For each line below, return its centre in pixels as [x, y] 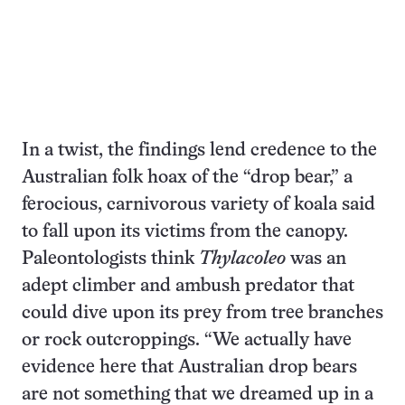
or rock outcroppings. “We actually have [187, 340]
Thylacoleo [242, 259]
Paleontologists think [110, 259]
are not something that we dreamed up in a [198, 394]
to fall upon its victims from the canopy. [185, 231]
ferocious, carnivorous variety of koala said [198, 204]
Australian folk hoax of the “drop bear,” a [187, 177]
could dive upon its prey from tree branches [202, 313]
